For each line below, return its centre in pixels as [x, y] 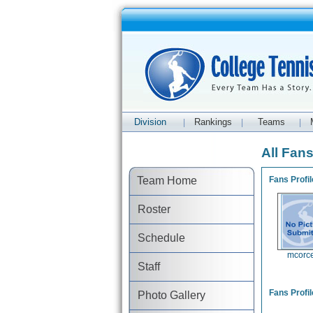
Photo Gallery [168, 295]
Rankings [213, 122]
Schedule [158, 238]
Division [150, 122]
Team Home [163, 181]
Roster [150, 209]
